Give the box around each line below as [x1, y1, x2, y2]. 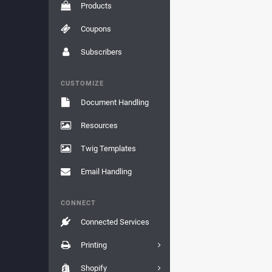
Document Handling [80, 98, 149, 107]
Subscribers [80, 47, 122, 56]
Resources [80, 121, 118, 130]
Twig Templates [80, 144, 136, 153]
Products [80, 1, 112, 10]
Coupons [80, 24, 111, 33]
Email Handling [80, 167, 132, 176]
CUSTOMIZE [61, 80, 104, 87]
